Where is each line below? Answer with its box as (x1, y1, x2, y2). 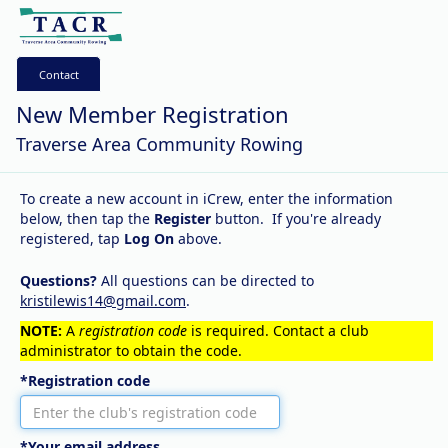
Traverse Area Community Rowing (16, 132, 303, 156)
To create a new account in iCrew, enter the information (20, 189, 393, 208)
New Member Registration (16, 99, 289, 129)
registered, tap (20, 229, 124, 248)
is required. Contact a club (187, 321, 369, 340)
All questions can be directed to (97, 271, 314, 290)
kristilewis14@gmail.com (20, 291, 186, 310)
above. (174, 229, 222, 248)
